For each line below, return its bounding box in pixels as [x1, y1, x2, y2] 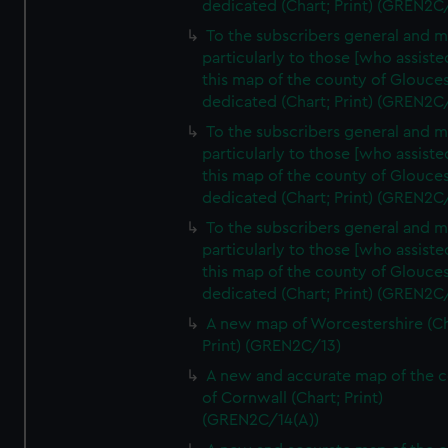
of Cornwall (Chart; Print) [202, 390, 384, 406]
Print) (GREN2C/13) [202, 338, 342, 354]
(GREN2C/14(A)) [202, 412, 320, 428]
